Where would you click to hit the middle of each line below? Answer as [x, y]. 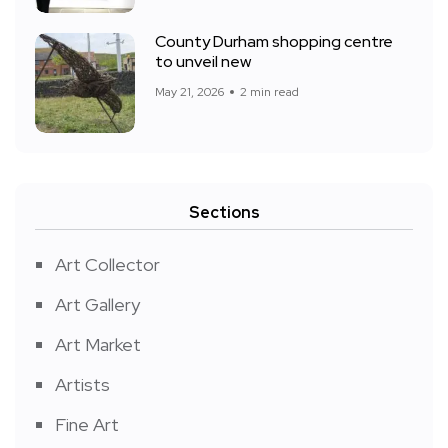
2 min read [269, 91]
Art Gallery [97, 304]
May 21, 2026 [189, 91]
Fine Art [87, 424]
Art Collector [107, 264]
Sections [224, 212]
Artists [82, 384]
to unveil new [203, 62]
